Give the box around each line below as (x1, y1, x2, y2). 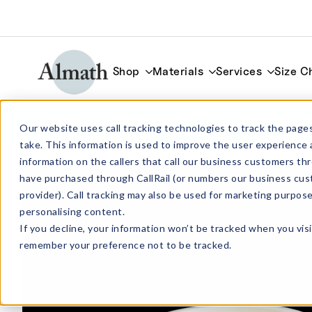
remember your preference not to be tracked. (19, 239, 232, 251)
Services (216, 65, 263, 79)
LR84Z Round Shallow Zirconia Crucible (47, 113, 304, 130)
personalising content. (19, 205, 125, 217)
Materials (152, 65, 204, 79)
